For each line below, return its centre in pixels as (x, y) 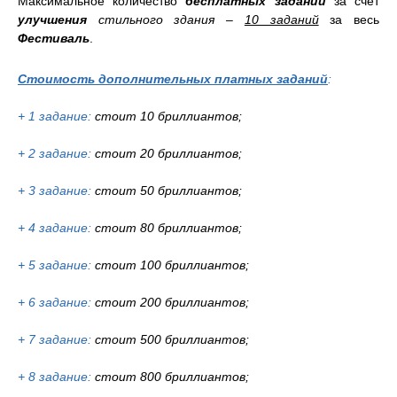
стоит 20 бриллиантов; (167, 153)
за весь (349, 19)
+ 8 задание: (54, 377)
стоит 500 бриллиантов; (170, 339)
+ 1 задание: (56, 116)
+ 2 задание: (54, 153)
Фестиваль (54, 38)
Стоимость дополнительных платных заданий (173, 79)
